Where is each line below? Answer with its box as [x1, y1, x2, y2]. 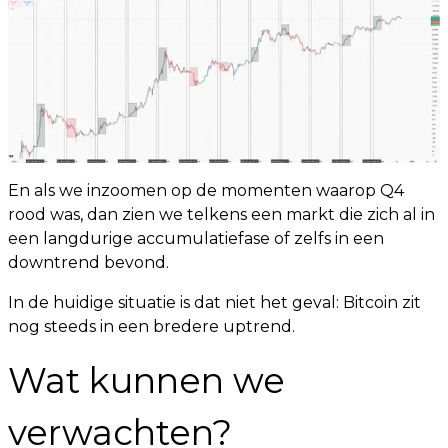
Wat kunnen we [8, 359, 285, 403]
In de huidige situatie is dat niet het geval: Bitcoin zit [8, 293, 421, 313]
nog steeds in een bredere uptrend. [8, 317, 295, 337]
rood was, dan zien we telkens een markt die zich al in [8, 205, 435, 225]
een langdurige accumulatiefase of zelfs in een [8, 229, 384, 249]
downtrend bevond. [8, 253, 169, 273]
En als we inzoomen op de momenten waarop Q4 [8, 181, 404, 201]
